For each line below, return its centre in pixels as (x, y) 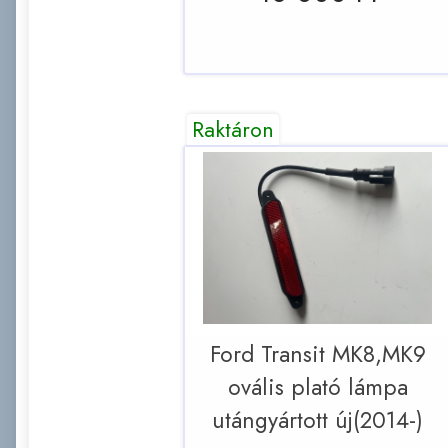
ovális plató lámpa (317, 387)
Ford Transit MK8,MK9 (317, 354)
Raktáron (233, 129)
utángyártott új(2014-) (317, 420)
